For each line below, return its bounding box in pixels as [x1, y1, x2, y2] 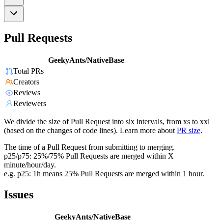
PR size [177, 126, 200, 135]
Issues [4, 188, 33, 201]
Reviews [13, 88, 40, 97]
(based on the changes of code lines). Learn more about [4, 126, 175, 135]
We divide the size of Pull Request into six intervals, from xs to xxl [4, 117, 210, 126]
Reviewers [13, 99, 46, 108]
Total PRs [13, 67, 44, 76]
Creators [13, 78, 39, 86]
